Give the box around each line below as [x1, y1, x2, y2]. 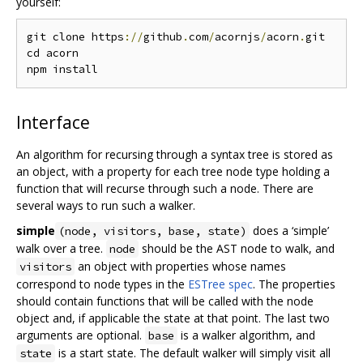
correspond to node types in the [16, 275, 188, 292]
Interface [16, 110, 90, 134]
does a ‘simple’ [250, 222, 329, 238]
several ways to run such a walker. [16, 197, 195, 213]
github [143, 29, 182, 44]
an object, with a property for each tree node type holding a [16, 163, 330, 179]
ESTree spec [188, 275, 253, 292]
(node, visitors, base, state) [58, 223, 246, 238]
